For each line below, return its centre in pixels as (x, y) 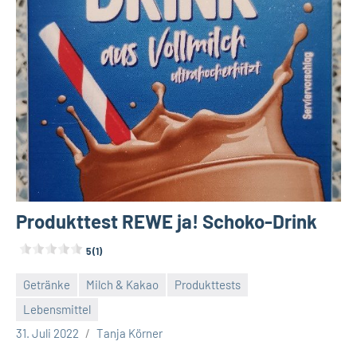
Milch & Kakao (122, 285)
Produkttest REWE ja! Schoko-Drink (167, 221)
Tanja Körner (129, 333)
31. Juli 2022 (47, 333)
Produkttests (208, 285)
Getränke (47, 285)
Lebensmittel (57, 310)
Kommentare (49, 339)
